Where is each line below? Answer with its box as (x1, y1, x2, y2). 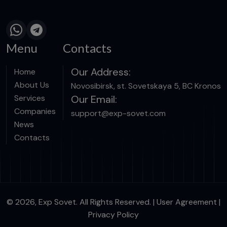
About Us (14, 80, 49, 91)
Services (14, 93, 45, 104)
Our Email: (71, 93, 117, 106)
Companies (14, 106, 56, 117)
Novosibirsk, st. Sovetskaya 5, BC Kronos (71, 81, 221, 92)
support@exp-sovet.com (71, 108, 166, 119)
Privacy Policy (88, 209, 139, 220)
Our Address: (71, 65, 131, 79)
